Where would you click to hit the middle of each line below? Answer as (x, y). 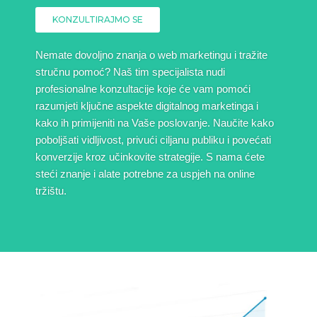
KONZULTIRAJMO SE (98, 20)
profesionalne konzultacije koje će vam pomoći (143, 90)
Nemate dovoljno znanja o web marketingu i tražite (151, 56)
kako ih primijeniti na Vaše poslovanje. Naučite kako (155, 123)
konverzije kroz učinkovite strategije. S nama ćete (150, 157)
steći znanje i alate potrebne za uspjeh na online (145, 174)
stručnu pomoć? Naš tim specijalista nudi (130, 73)
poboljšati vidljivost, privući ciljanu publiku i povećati (153, 140)
